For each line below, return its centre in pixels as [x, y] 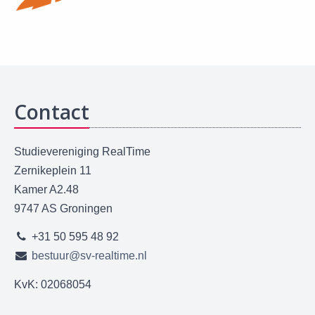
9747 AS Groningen [63, 208]
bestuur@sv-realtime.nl [89, 256]
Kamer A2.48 [46, 189]
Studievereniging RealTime [82, 151]
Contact [52, 111]
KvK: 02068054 [53, 284]
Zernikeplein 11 [53, 170]
